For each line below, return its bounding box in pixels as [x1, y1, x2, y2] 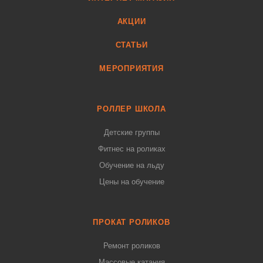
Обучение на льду [99, 160, 164, 170]
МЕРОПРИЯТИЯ [99, 63, 164, 73]
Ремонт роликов [103, 241, 160, 250]
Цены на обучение [99, 177, 164, 186]
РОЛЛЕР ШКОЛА [97, 104, 166, 113]
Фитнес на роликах [97, 144, 166, 153]
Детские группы [103, 127, 160, 137]
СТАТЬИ [115, 40, 148, 49]
